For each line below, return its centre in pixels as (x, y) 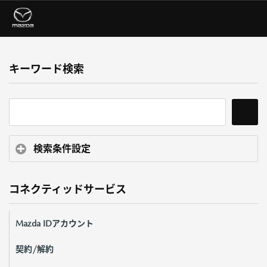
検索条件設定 (62, 148)
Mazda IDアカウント (55, 223)
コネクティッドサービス (68, 189)
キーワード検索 (46, 69)
